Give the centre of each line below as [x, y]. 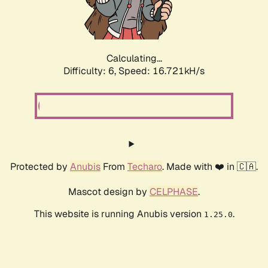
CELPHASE [174, 192]
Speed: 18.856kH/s [162, 71]
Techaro [145, 167]
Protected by [40, 167]
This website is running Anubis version [119, 214]
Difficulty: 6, [91, 71]
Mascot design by [109, 192]
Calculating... [134, 59]
